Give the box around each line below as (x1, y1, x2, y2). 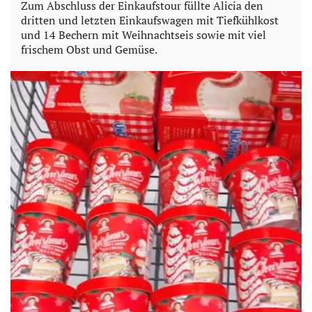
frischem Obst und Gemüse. (21, 42, 157, 58)
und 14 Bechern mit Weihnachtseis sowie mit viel (21, 27, 266, 43)
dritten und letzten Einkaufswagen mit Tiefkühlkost (21, 13, 279, 29)
